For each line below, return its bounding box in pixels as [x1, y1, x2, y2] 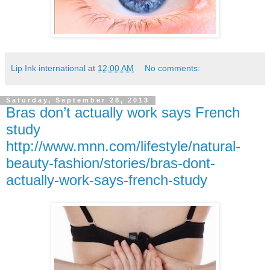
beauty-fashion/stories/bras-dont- [6, 154, 215, 171]
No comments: [145, 63, 201, 73]
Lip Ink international [11, 63, 86, 73]
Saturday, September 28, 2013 [6, 96, 149, 104]
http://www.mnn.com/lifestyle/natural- [6, 137, 240, 154]
